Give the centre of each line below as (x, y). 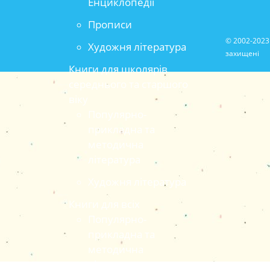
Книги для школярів (118, 69)
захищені (242, 53)
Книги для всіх (104, 204)
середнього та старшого (128, 84)
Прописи (110, 24)
